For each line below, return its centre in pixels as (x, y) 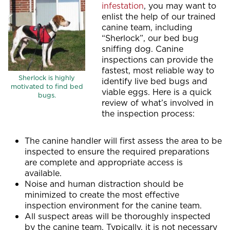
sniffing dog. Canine (142, 49)
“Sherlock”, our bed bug (150, 38)
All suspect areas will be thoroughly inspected (118, 216)
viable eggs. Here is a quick (157, 92)
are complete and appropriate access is (104, 162)
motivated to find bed (47, 86)
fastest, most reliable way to (158, 70)
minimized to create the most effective (102, 195)
